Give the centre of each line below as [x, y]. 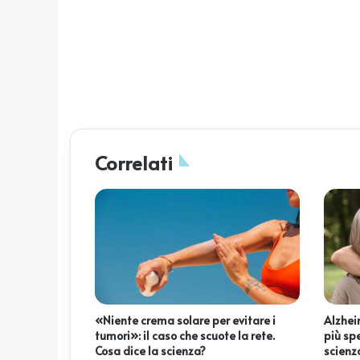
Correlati [134, 163]
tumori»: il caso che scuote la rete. [185, 335]
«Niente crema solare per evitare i [185, 320]
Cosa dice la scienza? [150, 350]
